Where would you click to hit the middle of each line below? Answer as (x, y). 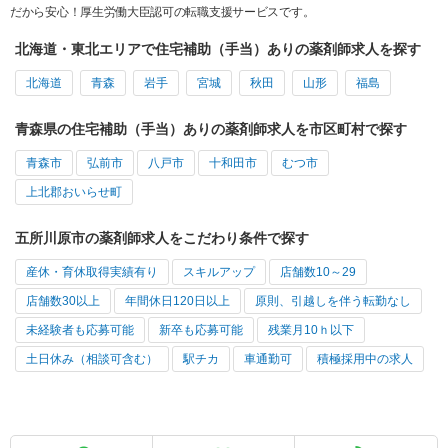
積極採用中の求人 (365, 358)
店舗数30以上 (63, 300)
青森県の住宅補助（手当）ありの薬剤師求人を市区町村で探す (211, 128)
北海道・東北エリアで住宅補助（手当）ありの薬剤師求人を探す (218, 48)
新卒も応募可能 (201, 329)
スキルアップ (219, 271)
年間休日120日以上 (177, 300)
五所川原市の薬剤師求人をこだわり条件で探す (162, 237)
